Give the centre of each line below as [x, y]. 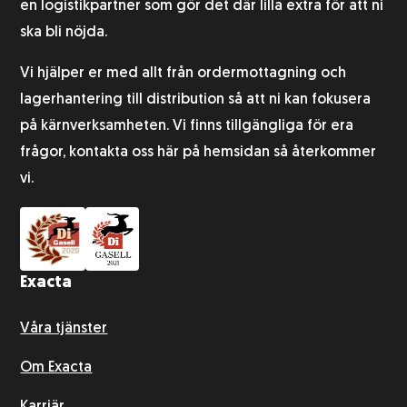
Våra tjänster [64, 329]
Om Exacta [56, 368]
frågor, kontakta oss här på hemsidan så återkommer [199, 153]
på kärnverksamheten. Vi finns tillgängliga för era [187, 127]
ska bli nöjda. [64, 33]
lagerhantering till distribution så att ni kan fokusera [196, 100]
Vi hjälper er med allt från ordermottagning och [184, 74]
